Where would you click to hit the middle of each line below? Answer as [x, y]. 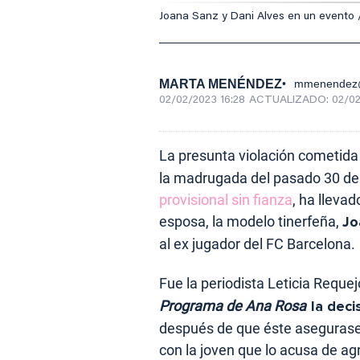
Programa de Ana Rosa [234, 305]
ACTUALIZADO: [290, 100]
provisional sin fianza [226, 199]
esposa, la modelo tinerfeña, [251, 221]
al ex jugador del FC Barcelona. [257, 243]
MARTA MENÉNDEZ [221, 84]
